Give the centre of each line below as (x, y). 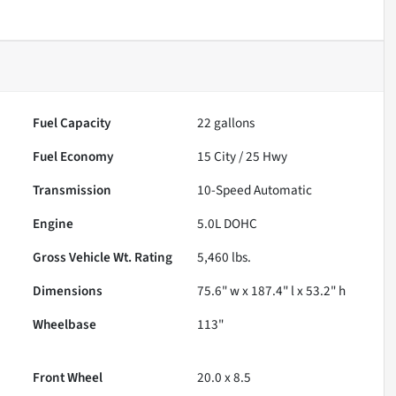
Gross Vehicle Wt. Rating (103, 258)
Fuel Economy (74, 157)
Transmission (72, 190)
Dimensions (68, 291)
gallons (233, 123)
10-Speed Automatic (255, 190)
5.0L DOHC (228, 224)
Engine (53, 224)
